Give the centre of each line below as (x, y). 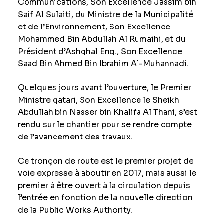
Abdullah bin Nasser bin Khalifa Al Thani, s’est (107, 112)
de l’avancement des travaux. (75, 137)
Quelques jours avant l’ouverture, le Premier (104, 88)
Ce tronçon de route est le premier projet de (105, 161)
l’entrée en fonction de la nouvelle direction (105, 198)
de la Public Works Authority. (75, 210)
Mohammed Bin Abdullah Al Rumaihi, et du (101, 39)
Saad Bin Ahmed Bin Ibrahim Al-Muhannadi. (103, 64)
